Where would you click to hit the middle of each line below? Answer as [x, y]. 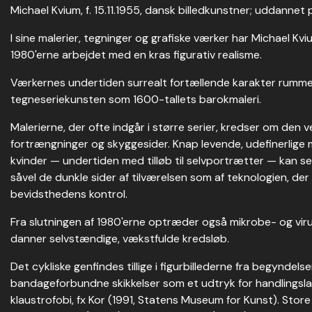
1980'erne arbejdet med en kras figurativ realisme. [136, 55]
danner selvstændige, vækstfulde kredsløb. [120, 239]
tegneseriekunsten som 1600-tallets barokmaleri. [136, 99]
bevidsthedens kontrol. [69, 194]
